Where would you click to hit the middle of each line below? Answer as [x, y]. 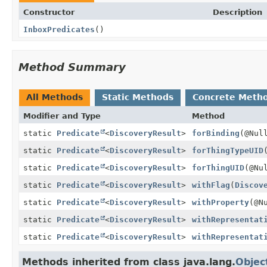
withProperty [221, 202]
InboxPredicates [59, 29]
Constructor [49, 12]
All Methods [55, 97]
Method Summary [72, 67]
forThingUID [218, 167]
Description [237, 12]
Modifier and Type [62, 116]
